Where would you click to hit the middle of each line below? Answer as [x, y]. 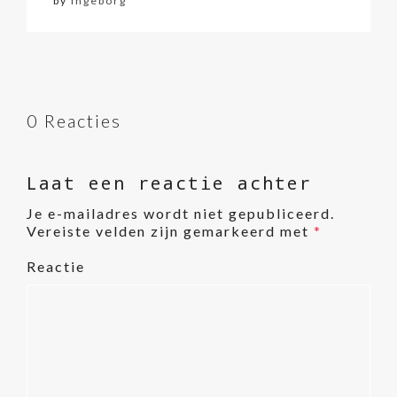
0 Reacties [74, 121]
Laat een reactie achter [169, 183]
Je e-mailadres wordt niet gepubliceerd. [181, 214]
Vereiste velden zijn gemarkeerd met [170, 231]
